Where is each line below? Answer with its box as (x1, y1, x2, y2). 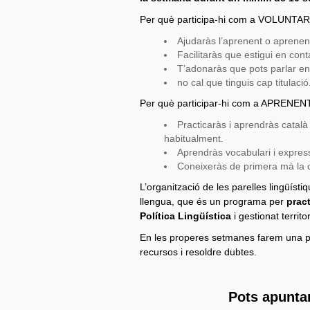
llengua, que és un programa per (140, 196, 286, 207)
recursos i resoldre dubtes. (140, 246, 257, 257)
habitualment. (163, 133, 224, 144)
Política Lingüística (140, 210, 231, 221)
